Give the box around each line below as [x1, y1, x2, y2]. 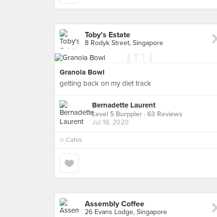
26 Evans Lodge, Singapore [85, 208, 167, 216]
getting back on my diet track [60, 79, 151, 88]
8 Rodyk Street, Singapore [85, 39, 163, 47]
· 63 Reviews [142, 110, 183, 119]
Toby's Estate [85, 30, 130, 40]
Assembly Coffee [85, 199, 144, 209]
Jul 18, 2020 [92, 118, 129, 127]
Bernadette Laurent [92, 101, 155, 110]
